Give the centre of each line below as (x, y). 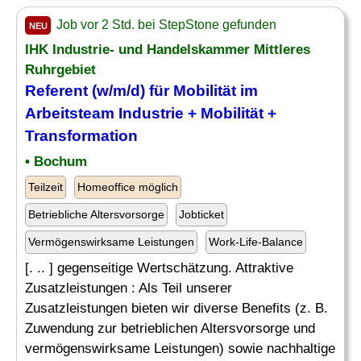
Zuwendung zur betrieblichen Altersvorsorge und (170, 328)
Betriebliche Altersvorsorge (96, 214)
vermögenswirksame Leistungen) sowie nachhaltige (180, 349)
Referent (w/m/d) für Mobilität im (141, 91)
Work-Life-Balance (256, 242)
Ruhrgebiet (60, 70)
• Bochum (56, 162)
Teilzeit (46, 187)
